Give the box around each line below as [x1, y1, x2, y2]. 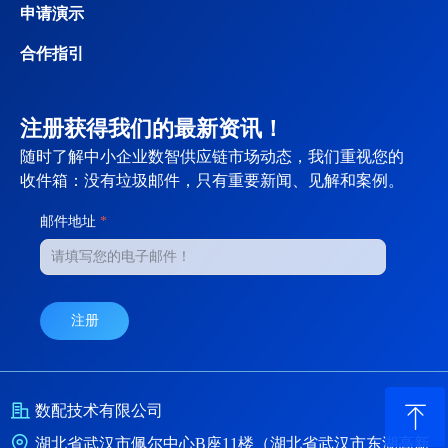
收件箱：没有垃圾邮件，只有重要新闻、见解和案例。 [20, 172, 404, 189]
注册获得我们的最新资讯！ [20, 116, 284, 141]
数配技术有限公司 [35, 402, 163, 419]
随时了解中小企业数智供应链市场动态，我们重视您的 [20, 148, 404, 165]
